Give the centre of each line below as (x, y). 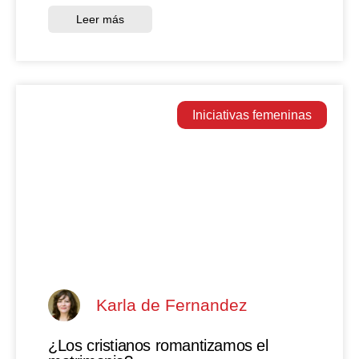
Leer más (100, 19)
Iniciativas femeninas (252, 115)
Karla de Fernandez (172, 305)
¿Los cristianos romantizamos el (158, 345)
